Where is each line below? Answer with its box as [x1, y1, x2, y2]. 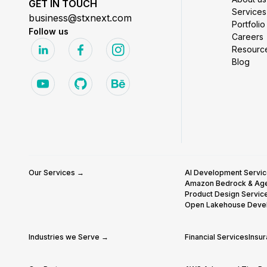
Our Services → [29, 168, 84, 177]
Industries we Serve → [29, 232, 108, 241]
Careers [231, 32, 263, 42]
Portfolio [231, 19, 265, 29]
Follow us [29, 26, 69, 36]
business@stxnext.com [29, 12, 132, 24]
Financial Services [185, 232, 249, 241]
